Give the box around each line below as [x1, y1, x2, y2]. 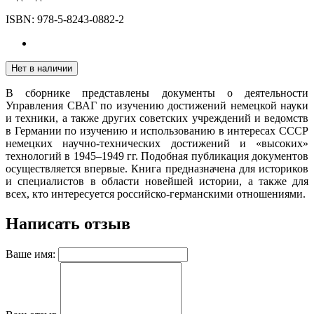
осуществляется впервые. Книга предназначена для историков [6, 162, 308, 175]
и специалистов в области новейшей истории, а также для [6, 175, 308, 187]
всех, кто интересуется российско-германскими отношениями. [6, 187, 306, 200]
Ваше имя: [6, 247, 55, 260]
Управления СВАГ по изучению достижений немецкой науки [6, 99, 308, 111]
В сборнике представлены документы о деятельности [6, 86, 308, 99]
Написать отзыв [6, 214, 130, 233]
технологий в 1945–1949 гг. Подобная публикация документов [6, 149, 308, 162]
